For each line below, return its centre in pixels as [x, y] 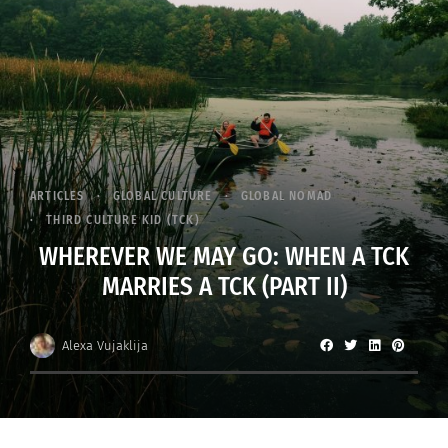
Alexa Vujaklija [104, 345]
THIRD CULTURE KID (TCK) [123, 220]
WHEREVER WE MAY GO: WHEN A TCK [224, 257]
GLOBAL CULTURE [162, 196]
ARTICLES [57, 196]
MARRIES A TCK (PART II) [224, 287]
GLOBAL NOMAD [286, 196]
